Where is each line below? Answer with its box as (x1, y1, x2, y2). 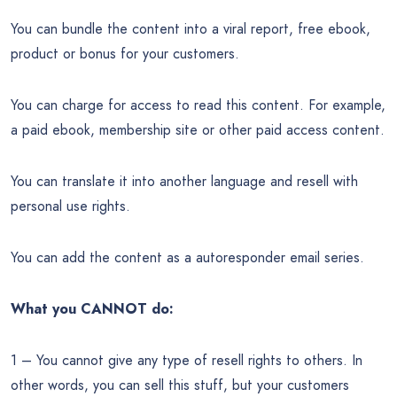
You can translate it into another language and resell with (11, 170, 358, 191)
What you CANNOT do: (11, 298, 174, 319)
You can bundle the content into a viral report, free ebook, (11, 18, 370, 39)
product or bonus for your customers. (11, 43, 239, 64)
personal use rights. (11, 195, 130, 216)
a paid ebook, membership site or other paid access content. (11, 119, 385, 140)
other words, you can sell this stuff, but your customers (11, 374, 349, 395)
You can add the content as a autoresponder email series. (11, 246, 364, 268)
